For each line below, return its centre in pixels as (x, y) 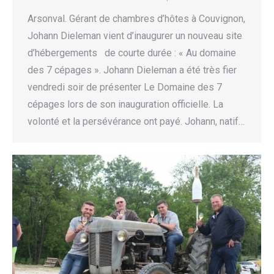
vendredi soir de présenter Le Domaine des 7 (125, 87)
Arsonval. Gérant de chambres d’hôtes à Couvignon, (136, 18)
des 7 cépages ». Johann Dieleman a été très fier (132, 70)
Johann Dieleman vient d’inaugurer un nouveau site (135, 35)
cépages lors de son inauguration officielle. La (125, 104)
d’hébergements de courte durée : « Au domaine (132, 53)
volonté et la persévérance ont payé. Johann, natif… (136, 121)
